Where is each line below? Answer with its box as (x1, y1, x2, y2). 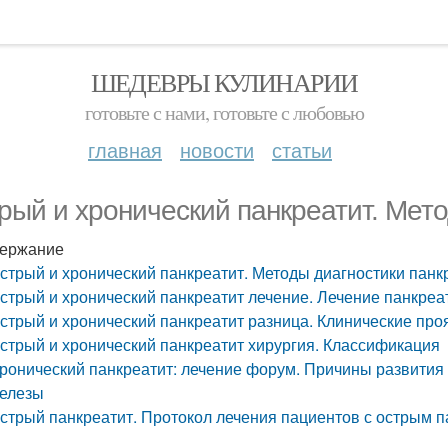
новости (180, 135, 254, 164)
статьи (272, 135, 332, 164)
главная (88, 135, 162, 164)
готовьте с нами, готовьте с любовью (84, 99, 364, 126)
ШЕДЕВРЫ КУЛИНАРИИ (90, 65, 358, 99)
